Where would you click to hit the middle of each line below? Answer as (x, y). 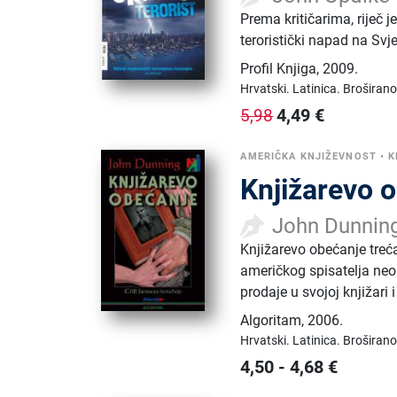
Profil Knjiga (279, 68)
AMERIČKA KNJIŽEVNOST (308, 156)
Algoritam (271, 320)
